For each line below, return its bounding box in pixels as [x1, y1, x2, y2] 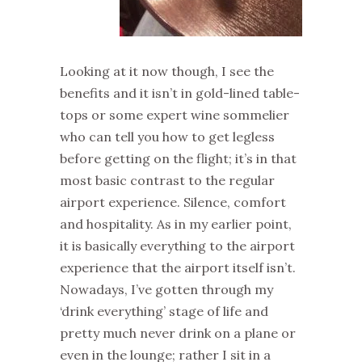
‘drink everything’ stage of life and [60, 303, 268, 319]
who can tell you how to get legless [60, 128, 275, 145]
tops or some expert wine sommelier [60, 107, 289, 123]
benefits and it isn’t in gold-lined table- [60, 85, 300, 101]
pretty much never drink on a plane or [60, 325, 296, 341]
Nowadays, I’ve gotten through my [60, 281, 273, 297]
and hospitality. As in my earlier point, [60, 216, 292, 232]
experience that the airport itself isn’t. [60, 259, 296, 276]
